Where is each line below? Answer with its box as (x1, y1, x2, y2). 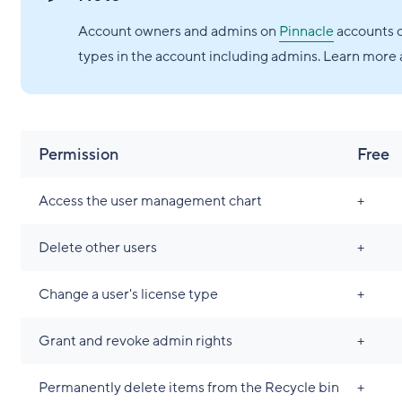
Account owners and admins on (77, 22, 279, 41)
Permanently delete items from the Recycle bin (38, 378, 339, 398)
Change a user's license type (38, 284, 218, 304)
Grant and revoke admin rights (38, 331, 232, 351)
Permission (38, 144, 118, 165)
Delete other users (38, 238, 157, 258)
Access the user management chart (38, 191, 262, 211)
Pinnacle (278, 22, 334, 41)
